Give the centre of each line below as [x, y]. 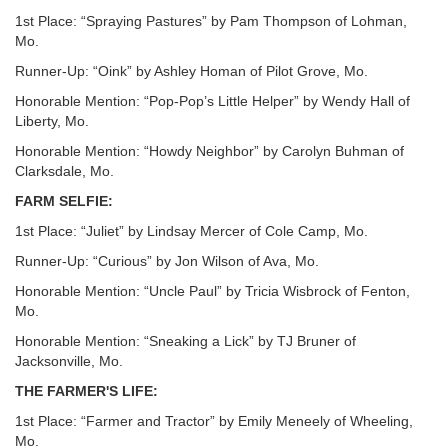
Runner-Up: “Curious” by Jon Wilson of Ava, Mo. [167, 261]
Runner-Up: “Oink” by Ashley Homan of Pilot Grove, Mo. [191, 71]
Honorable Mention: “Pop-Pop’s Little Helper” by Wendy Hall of [212, 101]
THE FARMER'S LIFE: [86, 391]
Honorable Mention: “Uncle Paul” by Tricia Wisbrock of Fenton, [212, 291]
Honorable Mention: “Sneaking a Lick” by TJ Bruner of [185, 341]
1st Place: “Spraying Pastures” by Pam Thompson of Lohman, [211, 21]
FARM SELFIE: [64, 201]
